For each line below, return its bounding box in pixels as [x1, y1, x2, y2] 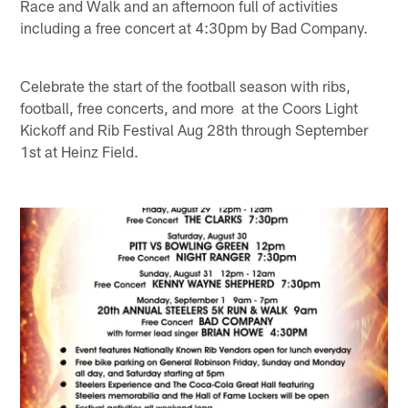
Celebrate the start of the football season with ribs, [20, 76, 352, 95]
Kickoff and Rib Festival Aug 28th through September [20, 119, 369, 138]
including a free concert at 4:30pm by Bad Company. [20, 17, 369, 36]
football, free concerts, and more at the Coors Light [20, 97, 359, 117]
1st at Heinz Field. [20, 141, 139, 160]
